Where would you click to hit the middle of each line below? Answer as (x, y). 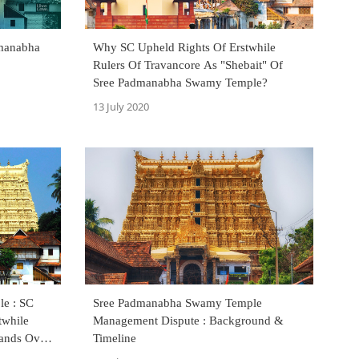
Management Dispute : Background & (188, 321)
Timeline (115, 338)
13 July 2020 (121, 107)
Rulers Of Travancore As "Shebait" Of (188, 65)
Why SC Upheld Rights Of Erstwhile (184, 47)
